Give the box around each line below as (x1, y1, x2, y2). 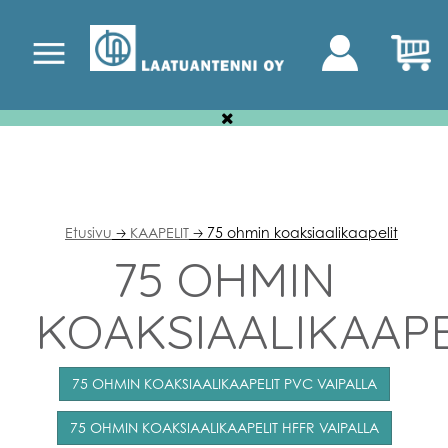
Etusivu (65, 224, 112, 241)
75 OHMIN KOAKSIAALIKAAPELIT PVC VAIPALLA (71, 375, 377, 392)
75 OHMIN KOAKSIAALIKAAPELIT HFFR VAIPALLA (69, 419, 379, 436)
